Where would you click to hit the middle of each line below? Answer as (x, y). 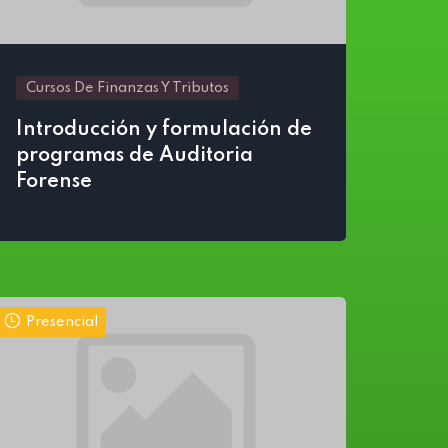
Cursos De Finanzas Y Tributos (127, 88)
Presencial (62, 322)
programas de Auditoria (134, 156)
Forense (54, 182)
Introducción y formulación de (164, 130)
